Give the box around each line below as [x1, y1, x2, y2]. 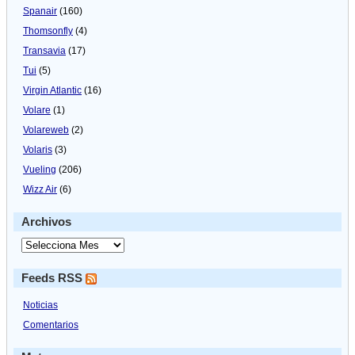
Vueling [23, 163, 56, 175]
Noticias [23, 299, 58, 311]
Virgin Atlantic [23, 84, 82, 96]
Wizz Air [23, 183, 57, 195]
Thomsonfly [23, 25, 73, 36]
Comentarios [23, 319, 78, 330]
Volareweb [23, 124, 69, 136]
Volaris [23, 143, 52, 155]
